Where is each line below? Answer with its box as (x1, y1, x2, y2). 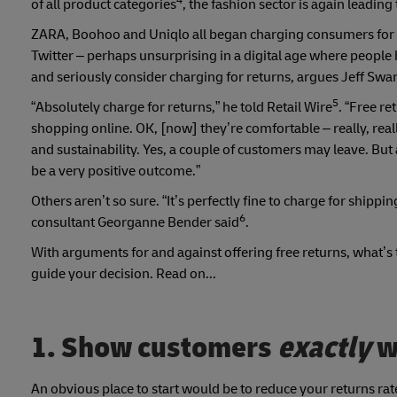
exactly (277, 328, 377, 367)
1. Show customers (31, 328, 277, 367)
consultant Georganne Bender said (31, 214, 239, 232)
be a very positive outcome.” (31, 162, 200, 181)
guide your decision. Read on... (31, 265, 216, 284)
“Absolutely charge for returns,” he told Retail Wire (31, 98, 332, 117)
